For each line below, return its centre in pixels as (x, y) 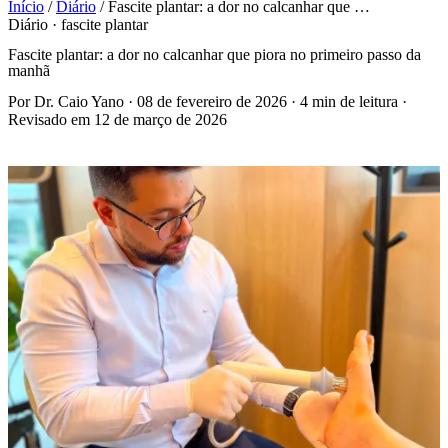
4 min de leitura (349, 101)
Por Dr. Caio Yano (66, 101)
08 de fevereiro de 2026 (212, 101)
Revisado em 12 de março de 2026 (117, 119)
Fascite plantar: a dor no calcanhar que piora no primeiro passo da (214, 55)
